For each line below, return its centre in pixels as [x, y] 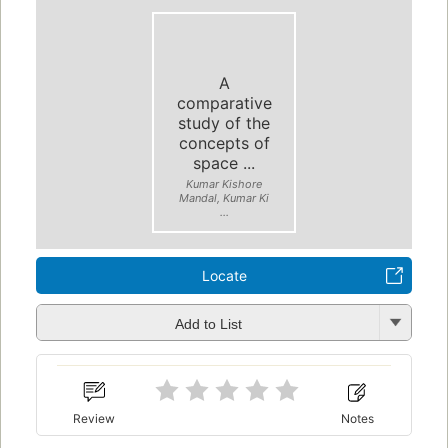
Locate [224, 276]
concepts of [224, 142]
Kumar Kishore [224, 183]
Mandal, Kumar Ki [224, 197]
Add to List [208, 323]
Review [94, 418]
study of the [224, 122]
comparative [224, 102]
